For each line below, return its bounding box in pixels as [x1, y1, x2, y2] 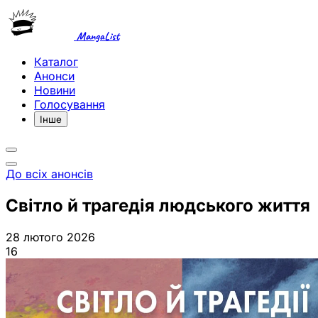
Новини [34, 83, 75, 97]
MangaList [74, 29, 119, 43]
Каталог [34, 55, 78, 69]
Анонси [34, 69, 75, 83]
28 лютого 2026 [6, 229, 95, 244]
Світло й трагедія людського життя [6, 194, 310, 216]
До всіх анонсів [6, 167, 93, 181]
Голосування [34, 97, 105, 111]
